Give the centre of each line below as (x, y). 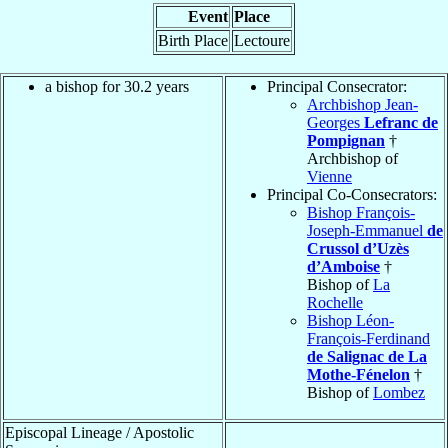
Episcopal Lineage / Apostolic (99, 432)
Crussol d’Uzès (358, 248)
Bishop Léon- (350, 320)
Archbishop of (352, 158)
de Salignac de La (367, 356)
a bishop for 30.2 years (117, 86)
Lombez (399, 392)
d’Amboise (343, 266)
